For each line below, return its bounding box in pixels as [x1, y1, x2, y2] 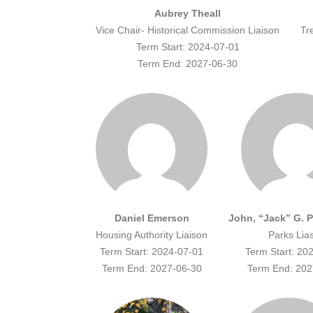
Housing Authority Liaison [96, 229, 208, 241]
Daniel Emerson [114, 212, 189, 224]
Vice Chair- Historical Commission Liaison [96, 24, 279, 36]
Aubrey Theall [154, 8, 221, 20]
